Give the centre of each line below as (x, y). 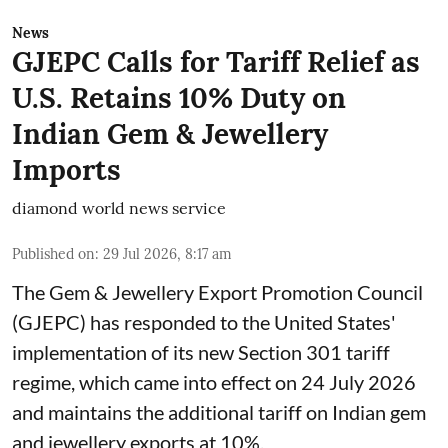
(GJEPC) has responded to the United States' (204, 321)
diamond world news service (119, 207)
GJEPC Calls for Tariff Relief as (216, 61)
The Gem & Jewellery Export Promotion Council (217, 291)
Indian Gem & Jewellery (170, 133)
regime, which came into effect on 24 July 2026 (214, 381)
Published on (53, 253)
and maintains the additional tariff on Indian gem (219, 411)
